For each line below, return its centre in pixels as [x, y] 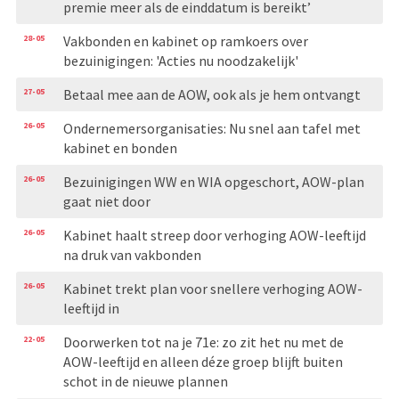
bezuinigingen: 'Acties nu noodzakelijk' [180, 60]
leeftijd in [91, 308]
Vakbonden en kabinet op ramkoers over [185, 41]
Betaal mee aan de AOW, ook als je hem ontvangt [212, 94]
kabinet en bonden [120, 147]
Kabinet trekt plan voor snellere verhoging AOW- [212, 288]
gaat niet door [106, 201]
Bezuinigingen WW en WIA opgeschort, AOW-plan [213, 181]
